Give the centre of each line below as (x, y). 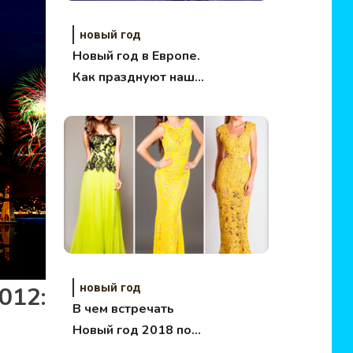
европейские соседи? (139, 98)
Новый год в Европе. (136, 56)
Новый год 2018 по (132, 330)
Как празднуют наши (137, 77)
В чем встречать (123, 309)
